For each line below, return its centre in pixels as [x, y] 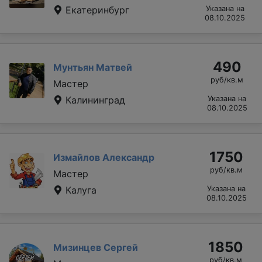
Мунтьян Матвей [93, 67]
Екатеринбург [96, 10]
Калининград [94, 100]
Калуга [80, 190]
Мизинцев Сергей [96, 247]
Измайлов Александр [104, 157]
